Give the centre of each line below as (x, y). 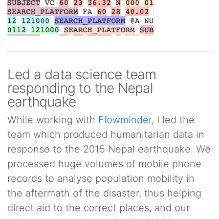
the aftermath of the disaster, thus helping (104, 193)
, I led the (173, 120)
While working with (53, 120)
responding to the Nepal (80, 88)
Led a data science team (82, 74)
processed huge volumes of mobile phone (104, 164)
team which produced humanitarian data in (106, 134)
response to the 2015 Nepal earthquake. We (109, 149)
